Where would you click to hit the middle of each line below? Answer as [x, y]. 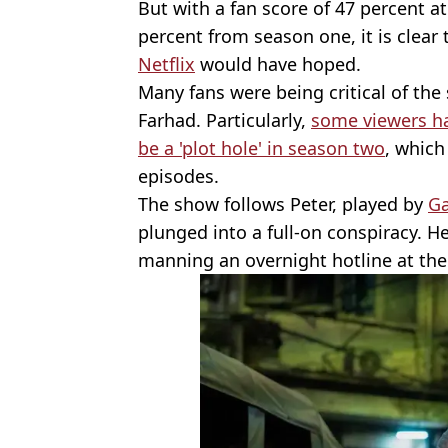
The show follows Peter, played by [283, 203]
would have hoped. [278, 63]
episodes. [178, 175]
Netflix [166, 63]
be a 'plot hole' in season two [261, 147]
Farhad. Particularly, [224, 119]
